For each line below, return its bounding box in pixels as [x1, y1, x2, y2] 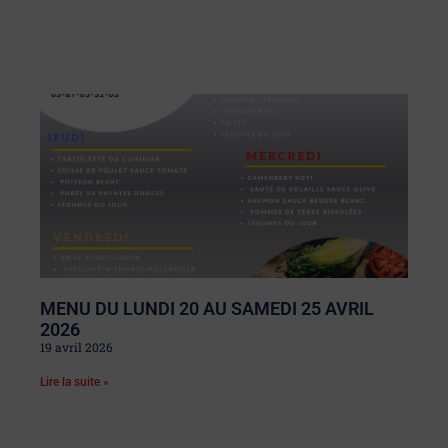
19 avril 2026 [40, 338, 113, 355]
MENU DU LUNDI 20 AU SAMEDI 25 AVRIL [40, 297, 374, 319]
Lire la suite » [40, 374, 109, 389]
